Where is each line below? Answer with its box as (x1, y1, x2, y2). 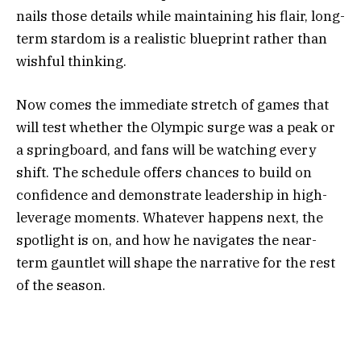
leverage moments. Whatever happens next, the (16, 209, 323, 227)
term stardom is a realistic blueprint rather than (16, 30, 327, 48)
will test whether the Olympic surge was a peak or (16, 118, 335, 137)
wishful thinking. (16, 52, 127, 71)
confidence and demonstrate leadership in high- (16, 186, 327, 205)
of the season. (16, 276, 106, 295)
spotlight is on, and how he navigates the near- (16, 231, 317, 250)
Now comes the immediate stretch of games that (16, 96, 329, 114)
